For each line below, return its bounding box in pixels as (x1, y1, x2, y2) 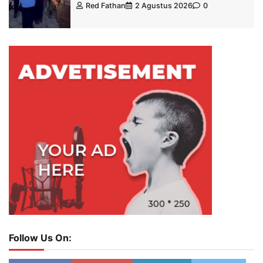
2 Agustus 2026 (134, 1, 193, 11)
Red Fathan (85, 1, 126, 11)
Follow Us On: (9, 232, 72, 244)
